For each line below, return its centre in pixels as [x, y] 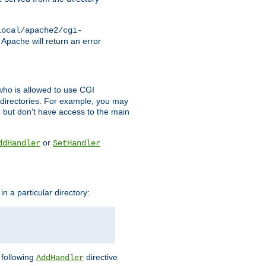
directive [101, 257]
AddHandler [60, 257]
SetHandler [77, 143]
